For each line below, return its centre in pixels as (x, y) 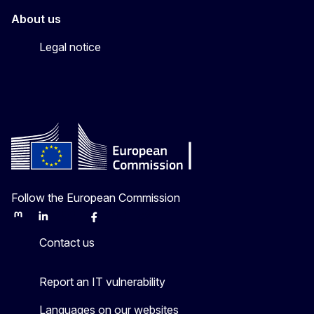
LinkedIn (55, 221)
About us (36, 19)
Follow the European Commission (96, 198)
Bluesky (79, 221)
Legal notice (70, 47)
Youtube (131, 221)
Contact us (67, 243)
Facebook (110, 221)
